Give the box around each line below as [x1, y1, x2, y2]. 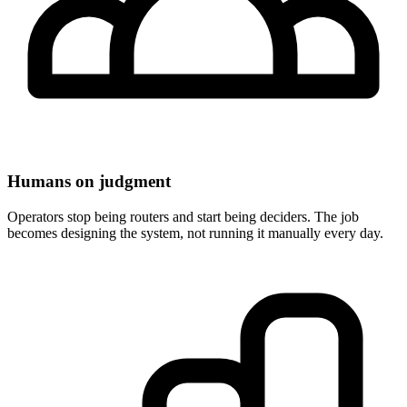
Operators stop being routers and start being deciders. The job [7, 209, 359, 225]
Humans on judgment [7, 172, 171, 192]
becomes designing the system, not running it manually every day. [7, 225, 383, 242]
